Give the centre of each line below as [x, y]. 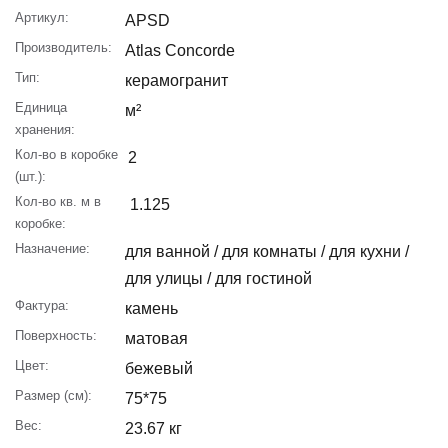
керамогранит [176, 80]
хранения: [45, 129]
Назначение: [52, 248]
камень [151, 308]
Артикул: [42, 17]
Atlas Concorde [180, 50]
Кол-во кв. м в [58, 201]
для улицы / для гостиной [218, 278]
